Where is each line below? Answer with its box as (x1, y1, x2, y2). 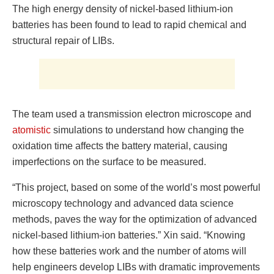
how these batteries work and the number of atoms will (12, 245, 246, 256)
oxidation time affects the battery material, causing (12, 140, 228, 151)
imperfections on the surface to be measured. (12, 156, 206, 167)
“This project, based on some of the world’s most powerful (12, 182, 261, 193)
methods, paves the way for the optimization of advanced (12, 213, 257, 224)
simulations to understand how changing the (51, 124, 244, 135)
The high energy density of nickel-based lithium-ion (12, 3, 233, 14)
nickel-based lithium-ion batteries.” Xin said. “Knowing (12, 229, 245, 240)
